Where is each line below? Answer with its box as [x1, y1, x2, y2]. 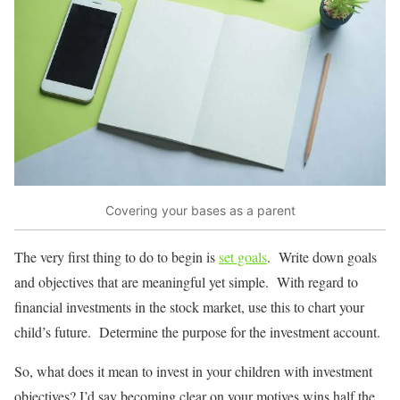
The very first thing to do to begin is [14, 246, 219, 266]
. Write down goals [267, 246, 377, 266]
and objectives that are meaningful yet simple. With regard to [14, 271, 358, 291]
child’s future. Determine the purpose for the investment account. [14, 321, 380, 341]
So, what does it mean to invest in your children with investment [14, 361, 372, 380]
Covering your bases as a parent [104, 203, 296, 219]
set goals [219, 246, 267, 266]
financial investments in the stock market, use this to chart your [14, 296, 364, 316]
